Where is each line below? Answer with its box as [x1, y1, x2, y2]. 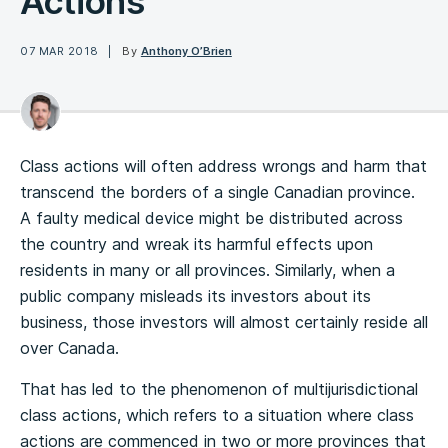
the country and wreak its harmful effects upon [20, 234, 373, 254]
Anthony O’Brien [140, 44, 232, 58]
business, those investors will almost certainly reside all [20, 312, 428, 332]
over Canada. [20, 338, 119, 358]
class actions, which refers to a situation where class [20, 405, 414, 425]
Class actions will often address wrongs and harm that [20, 156, 427, 176]
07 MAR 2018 [20, 44, 99, 58]
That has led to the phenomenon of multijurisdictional [20, 379, 418, 399]
